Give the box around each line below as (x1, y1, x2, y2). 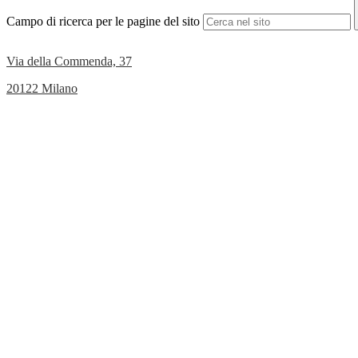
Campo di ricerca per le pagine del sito (6, 14, 200, 29)
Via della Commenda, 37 (6, 54, 132, 69)
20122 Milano (6, 82, 78, 96)
